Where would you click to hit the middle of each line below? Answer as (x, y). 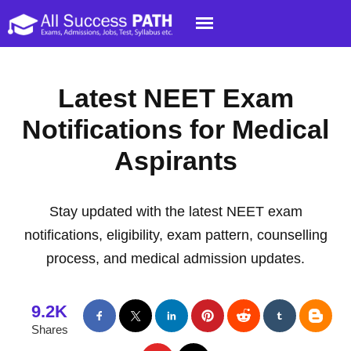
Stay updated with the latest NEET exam (175, 212)
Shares (49, 329)
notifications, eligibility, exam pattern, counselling (175, 235)
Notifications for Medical (175, 129)
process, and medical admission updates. (175, 259)
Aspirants (175, 161)
